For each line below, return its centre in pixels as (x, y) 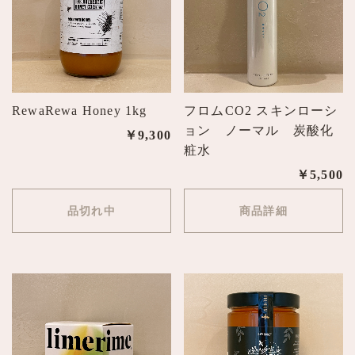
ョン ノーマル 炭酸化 (259, 130)
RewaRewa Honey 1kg (80, 110)
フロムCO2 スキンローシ (261, 110)
